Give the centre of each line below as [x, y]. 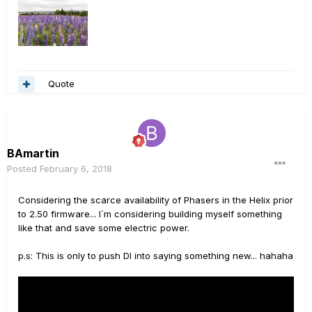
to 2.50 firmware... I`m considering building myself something [150, 213]
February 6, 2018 [76, 168]
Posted [23, 168]
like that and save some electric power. [104, 227]
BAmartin [33, 153]
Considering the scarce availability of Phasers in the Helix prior [156, 200]
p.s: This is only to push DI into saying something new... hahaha [156, 255]
